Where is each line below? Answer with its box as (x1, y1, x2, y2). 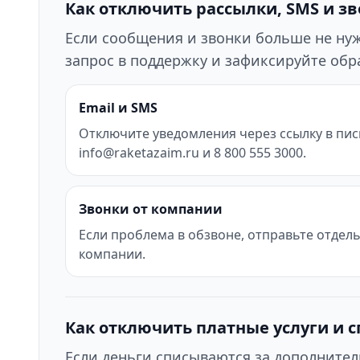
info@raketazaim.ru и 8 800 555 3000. (79, 144, 306, 162)
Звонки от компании (79, 200, 223, 218)
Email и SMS (79, 99, 157, 117)
